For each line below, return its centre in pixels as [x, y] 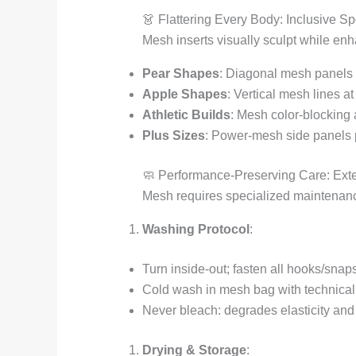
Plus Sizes [173, 136]
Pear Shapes [180, 74]
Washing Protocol [195, 230]
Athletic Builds [186, 115]
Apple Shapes [184, 95]
